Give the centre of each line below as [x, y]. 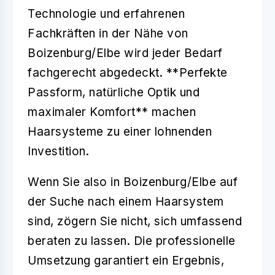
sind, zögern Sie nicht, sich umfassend [135, 221]
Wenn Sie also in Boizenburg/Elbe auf [133, 182]
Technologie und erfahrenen [106, 14]
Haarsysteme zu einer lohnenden [120, 131]
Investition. [58, 151]
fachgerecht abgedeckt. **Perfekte [128, 72]
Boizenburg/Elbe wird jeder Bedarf [125, 53]
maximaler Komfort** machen [112, 112]
